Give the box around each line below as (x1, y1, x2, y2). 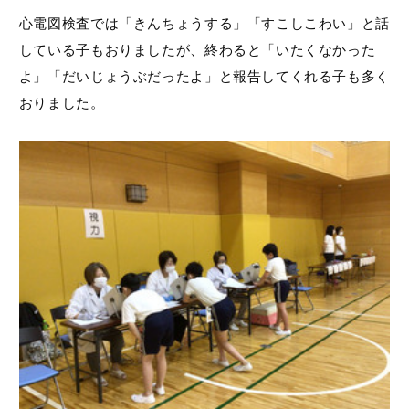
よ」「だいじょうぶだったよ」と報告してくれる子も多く (18, 68, 390, 85)
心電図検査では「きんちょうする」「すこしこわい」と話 (18, 16, 390, 32)
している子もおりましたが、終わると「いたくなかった (18, 42, 376, 58)
